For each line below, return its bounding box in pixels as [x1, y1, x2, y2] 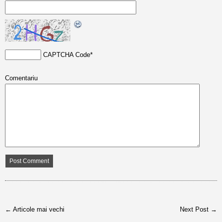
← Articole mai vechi [5, 206, 64, 213]
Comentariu [5, 74, 38, 82]
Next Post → [180, 206, 217, 213]
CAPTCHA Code [43, 51, 90, 58]
